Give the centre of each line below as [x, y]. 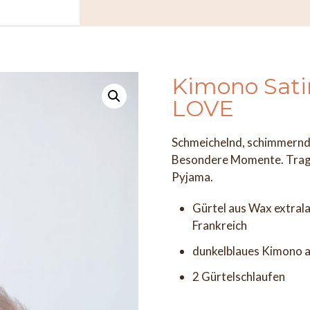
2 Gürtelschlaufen [238, 276]
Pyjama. [192, 177]
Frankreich [219, 225]
